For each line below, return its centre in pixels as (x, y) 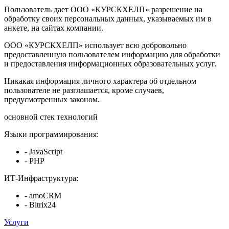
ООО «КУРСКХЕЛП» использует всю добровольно (95, 45)
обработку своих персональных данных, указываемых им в (108, 18)
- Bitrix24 (40, 204)
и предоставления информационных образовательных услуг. (110, 63)
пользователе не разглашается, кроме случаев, (84, 90)
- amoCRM (43, 195)
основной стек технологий (51, 117)
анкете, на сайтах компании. (54, 28)
